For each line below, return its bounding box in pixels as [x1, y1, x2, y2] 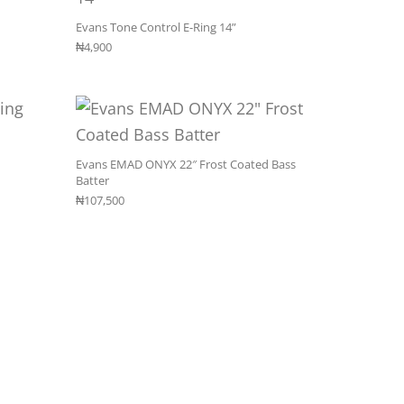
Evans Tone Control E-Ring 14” [75, 18, 236, 35]
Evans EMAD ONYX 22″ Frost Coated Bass [75, 155, 296, 172]
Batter [75, 171, 109, 188]
